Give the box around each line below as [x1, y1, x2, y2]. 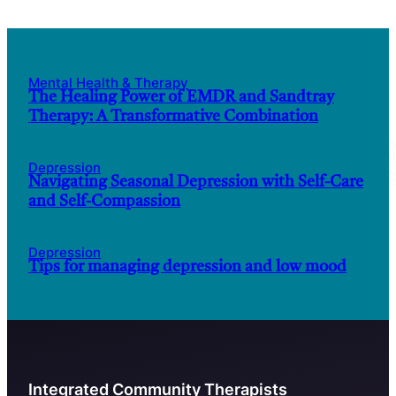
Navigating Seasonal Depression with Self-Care [28, 174, 363, 192]
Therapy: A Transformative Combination [28, 109, 318, 126]
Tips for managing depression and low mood [28, 259, 346, 277]
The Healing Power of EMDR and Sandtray [28, 89, 334, 107]
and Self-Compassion [28, 194, 180, 211]
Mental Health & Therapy [28, 75, 188, 92]
